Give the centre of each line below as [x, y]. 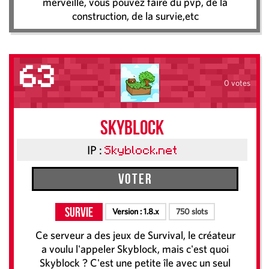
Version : [128, 212]
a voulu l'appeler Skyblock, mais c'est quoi [135, 249]
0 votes [237, 83]
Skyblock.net [141, 152]
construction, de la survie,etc [135, 16]
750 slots [192, 212]
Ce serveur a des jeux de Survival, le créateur [135, 235]
